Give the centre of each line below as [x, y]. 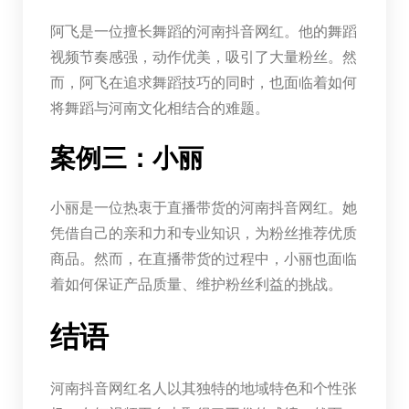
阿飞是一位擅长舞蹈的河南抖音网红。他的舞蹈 [203, 31]
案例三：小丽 [126, 158]
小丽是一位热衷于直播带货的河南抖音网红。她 [203, 207]
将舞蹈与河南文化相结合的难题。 [159, 108]
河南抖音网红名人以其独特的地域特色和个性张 [203, 388]
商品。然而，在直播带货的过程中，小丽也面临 [203, 258]
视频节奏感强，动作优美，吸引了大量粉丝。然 [203, 57]
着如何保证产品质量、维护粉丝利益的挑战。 [196, 284]
